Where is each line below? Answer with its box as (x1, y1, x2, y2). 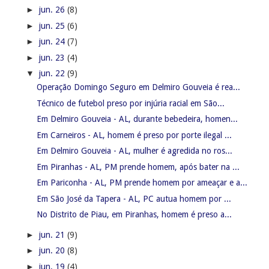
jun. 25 (38, 20, 67, 31)
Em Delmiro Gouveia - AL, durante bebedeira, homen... (36, 114, 238, 124)
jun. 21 (38, 229, 67, 240)
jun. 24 (38, 37, 67, 47)
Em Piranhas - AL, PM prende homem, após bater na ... (36, 162, 240, 172)
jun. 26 (38, 5, 67, 15)
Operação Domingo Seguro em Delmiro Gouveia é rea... (36, 82, 240, 92)
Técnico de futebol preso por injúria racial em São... (36, 98, 225, 108)
